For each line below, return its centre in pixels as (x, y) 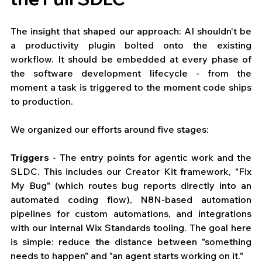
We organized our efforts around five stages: (110, 130)
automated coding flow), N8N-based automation (131, 200)
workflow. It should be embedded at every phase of (131, 59)
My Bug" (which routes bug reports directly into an (131, 186)
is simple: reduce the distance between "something (131, 242)
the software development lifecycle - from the (131, 73)
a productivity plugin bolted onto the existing (131, 45)
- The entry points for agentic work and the (150, 158)
